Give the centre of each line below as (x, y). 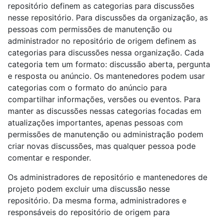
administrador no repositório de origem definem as (102, 41)
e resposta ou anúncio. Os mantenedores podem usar (106, 76)
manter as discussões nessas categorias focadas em (105, 111)
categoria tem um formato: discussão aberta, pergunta (109, 64)
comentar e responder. (49, 158)
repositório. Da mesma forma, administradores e (97, 201)
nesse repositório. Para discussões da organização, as (108, 18)
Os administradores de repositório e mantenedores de (108, 177)
